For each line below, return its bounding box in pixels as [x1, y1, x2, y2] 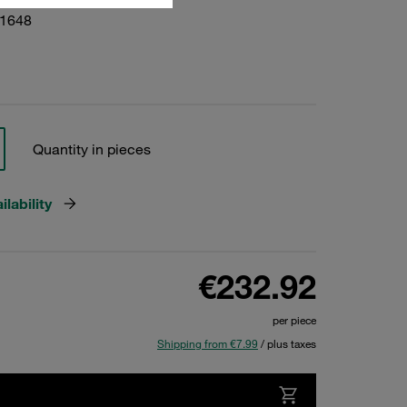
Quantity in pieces [32, 140, 151, 158]
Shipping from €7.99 [157, 336, 258, 351]
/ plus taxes [258, 336, 316, 351]
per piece [273, 313, 316, 327]
